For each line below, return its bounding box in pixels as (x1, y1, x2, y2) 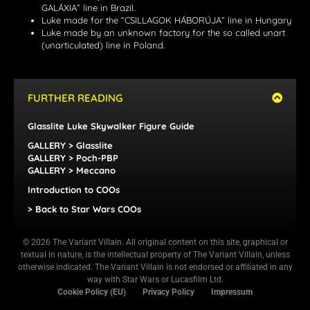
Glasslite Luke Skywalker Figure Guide (28, 120, 194, 132)
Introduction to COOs (28, 184, 120, 196)
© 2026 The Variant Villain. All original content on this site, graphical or (22, 237, 288, 248)
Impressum (211, 287, 253, 298)
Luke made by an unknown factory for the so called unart (42, 27, 285, 39)
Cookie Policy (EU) (57, 287, 126, 298)
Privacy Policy (143, 287, 194, 298)
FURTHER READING (28, 91, 122, 105)
